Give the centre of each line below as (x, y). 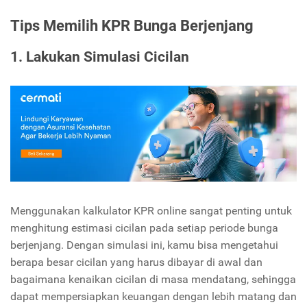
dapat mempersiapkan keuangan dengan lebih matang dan (153, 296)
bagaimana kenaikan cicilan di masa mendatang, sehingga (153, 279)
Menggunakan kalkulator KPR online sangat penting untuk (151, 210)
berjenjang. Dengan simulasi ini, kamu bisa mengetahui (144, 245)
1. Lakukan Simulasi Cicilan (100, 57)
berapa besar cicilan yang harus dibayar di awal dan (136, 262)
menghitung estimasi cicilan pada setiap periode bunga (144, 228)
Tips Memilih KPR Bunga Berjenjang (132, 25)
